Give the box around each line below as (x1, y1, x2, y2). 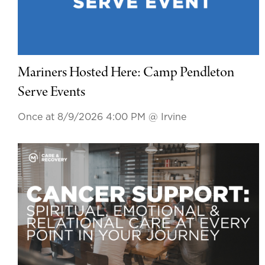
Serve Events (18, 85, 85, 101)
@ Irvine (148, 112, 186, 122)
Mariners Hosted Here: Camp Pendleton (18, 66, 234, 82)
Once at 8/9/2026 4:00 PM (18, 112, 148, 122)
